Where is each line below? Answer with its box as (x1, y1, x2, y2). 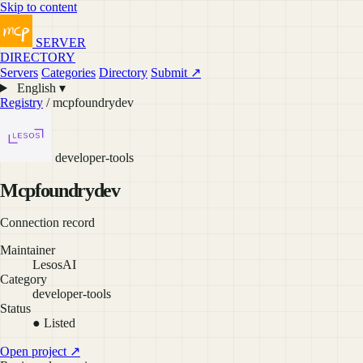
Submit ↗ (151, 66, 201, 79)
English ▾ (13, 81, 66, 95)
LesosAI (32, 257, 76, 271)
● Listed (32, 315, 75, 330)
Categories (41, 66, 96, 79)
